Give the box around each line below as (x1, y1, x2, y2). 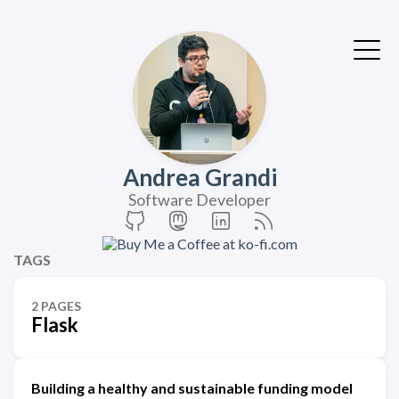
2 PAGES (31, 298, 81, 313)
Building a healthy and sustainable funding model (31, 379, 353, 396)
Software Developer (128, 190, 271, 209)
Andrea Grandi (122, 163, 277, 191)
